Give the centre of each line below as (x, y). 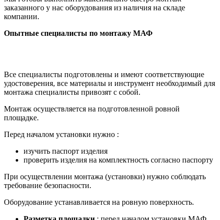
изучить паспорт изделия (66, 151)
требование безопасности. (49, 185)
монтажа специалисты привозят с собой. (72, 92)
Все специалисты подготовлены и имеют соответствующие (104, 74)
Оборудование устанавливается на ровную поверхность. (99, 202)
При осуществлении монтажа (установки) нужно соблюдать (105, 176)
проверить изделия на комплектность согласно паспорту (118, 160)
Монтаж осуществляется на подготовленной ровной (92, 109)
